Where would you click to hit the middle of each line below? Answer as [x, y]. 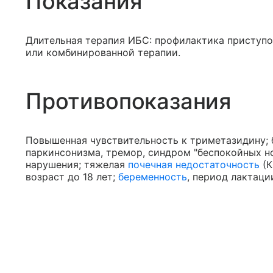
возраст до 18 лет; [72, 177]
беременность [153, 177]
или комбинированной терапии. [103, 53]
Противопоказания [129, 101]
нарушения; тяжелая [77, 165]
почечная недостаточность [194, 165]
